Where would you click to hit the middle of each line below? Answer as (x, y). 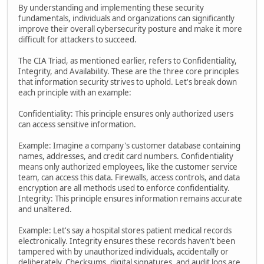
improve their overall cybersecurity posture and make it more (130, 29)
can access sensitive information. (77, 124)
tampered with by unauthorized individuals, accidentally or (123, 251)
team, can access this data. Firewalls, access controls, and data (129, 177)
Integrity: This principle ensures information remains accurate (130, 198)
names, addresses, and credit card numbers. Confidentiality (126, 156)
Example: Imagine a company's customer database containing (129, 145)
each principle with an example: (75, 92)
